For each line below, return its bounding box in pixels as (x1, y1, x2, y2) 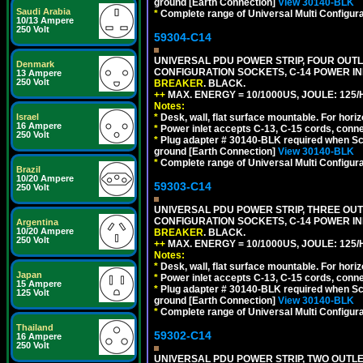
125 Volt (16, 288, 49, 297)
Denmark (16, 59, 54, 69)
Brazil (16, 164, 41, 174)
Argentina (16, 217, 58, 227)
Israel (16, 112, 39, 122)
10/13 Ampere (16, 15, 74, 25)
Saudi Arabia (16, 6, 70, 16)
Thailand (16, 322, 53, 332)
